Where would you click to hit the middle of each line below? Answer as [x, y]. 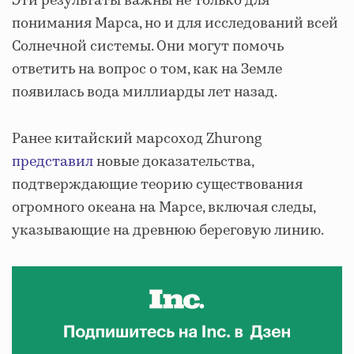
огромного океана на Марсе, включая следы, [164, 208]
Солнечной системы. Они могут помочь [148, 47]
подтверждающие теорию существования [157, 185]
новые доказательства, [173, 162]
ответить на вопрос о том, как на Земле [147, 70]
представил [53, 162]
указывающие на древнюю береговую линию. [168, 231]
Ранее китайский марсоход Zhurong [137, 139]
